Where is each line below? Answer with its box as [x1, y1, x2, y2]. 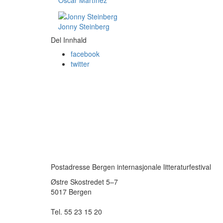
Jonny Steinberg [58, 21, 110, 31]
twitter [71, 58, 90, 69]
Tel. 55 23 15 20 [51, 207, 102, 217]
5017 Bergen [51, 187, 92, 197]
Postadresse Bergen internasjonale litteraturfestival [51, 162, 211, 172]
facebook [71, 48, 100, 59]
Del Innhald [51, 34, 87, 45]
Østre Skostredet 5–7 [51, 177, 118, 187]
